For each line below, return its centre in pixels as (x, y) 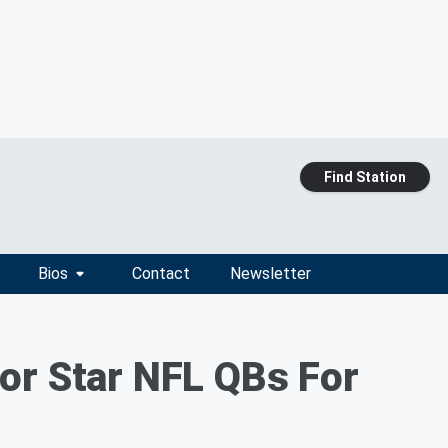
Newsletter (270, 273)
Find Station (365, 177)
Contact (160, 273)
